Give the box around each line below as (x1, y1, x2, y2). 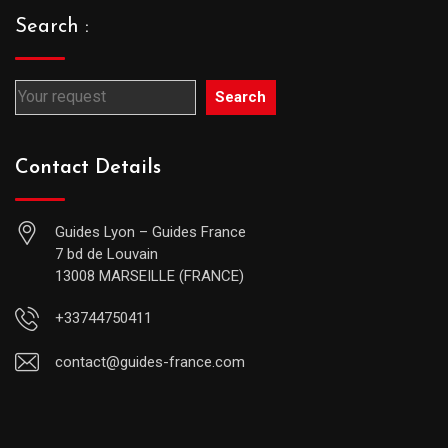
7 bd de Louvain (55, 244, 158, 263)
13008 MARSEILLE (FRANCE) (55, 266, 244, 285)
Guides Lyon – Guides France (55, 222, 246, 241)
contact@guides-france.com (55, 352, 245, 371)
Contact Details (15, 157, 161, 178)
